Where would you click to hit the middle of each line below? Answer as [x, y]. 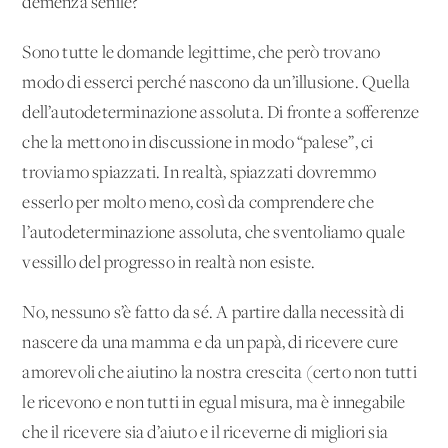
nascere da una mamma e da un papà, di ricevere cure [210, 343]
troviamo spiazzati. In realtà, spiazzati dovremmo [199, 173]
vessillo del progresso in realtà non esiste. [169, 263]
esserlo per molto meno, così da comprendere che [198, 203]
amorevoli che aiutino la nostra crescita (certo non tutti [219, 373]
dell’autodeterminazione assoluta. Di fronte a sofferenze [221, 113]
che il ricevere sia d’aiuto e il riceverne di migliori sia [205, 433]
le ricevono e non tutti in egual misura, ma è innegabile [214, 403]
